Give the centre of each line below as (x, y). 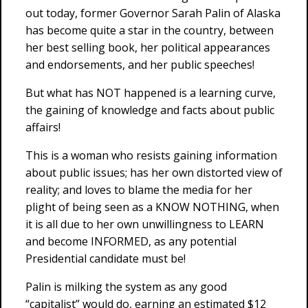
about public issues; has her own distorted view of (154, 173)
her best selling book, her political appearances (148, 47)
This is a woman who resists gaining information (151, 155)
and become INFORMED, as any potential (131, 241)
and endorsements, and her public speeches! (140, 65)
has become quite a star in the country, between (150, 30)
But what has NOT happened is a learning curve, (151, 93)
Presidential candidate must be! (106, 258)
